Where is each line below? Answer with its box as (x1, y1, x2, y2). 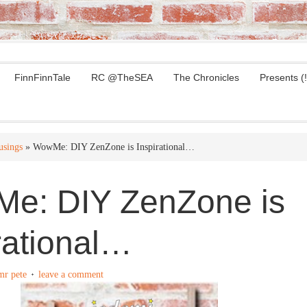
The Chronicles (173, 72, 239, 83)
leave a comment (38, 269, 103, 280)
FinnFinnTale (14, 72, 71, 83)
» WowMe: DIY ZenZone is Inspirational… (23, 142, 195, 152)
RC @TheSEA (91, 72, 153, 83)
